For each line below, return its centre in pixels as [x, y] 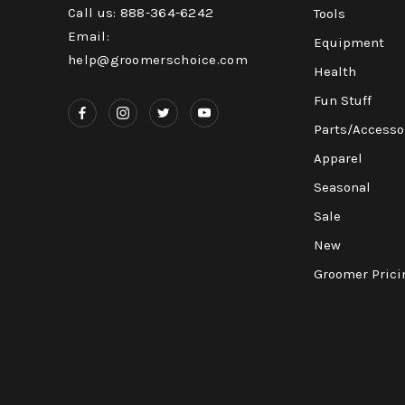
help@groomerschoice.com [158, 59]
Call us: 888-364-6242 [141, 12]
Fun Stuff [342, 100]
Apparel [338, 158]
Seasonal [342, 187]
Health [334, 71]
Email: [89, 36]
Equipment [348, 42]
